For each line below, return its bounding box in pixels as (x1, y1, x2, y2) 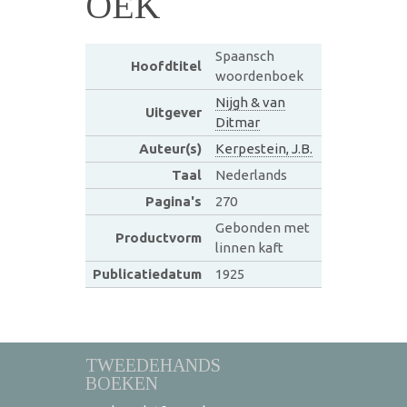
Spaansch (214, 47, 274, 64)
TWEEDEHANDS (85, 354, 221, 375)
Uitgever (144, 104, 202, 120)
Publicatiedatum (92, 265, 202, 282)
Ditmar (214, 114, 260, 130)
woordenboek (214, 67, 303, 84)
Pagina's (144, 193, 202, 209)
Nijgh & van (214, 94, 285, 110)
